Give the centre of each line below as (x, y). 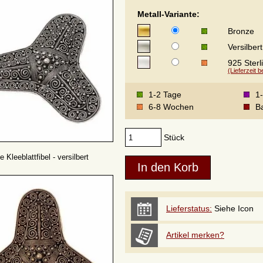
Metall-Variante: (168, 14)
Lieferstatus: (189, 208)
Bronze (241, 31)
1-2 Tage (165, 95)
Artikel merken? (195, 235)
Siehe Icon (233, 208)
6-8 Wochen (171, 107)
